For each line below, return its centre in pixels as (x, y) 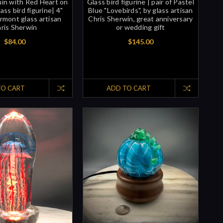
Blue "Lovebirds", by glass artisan (141, 10)
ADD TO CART (129, 88)
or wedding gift (140, 27)
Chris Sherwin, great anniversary (141, 18)
